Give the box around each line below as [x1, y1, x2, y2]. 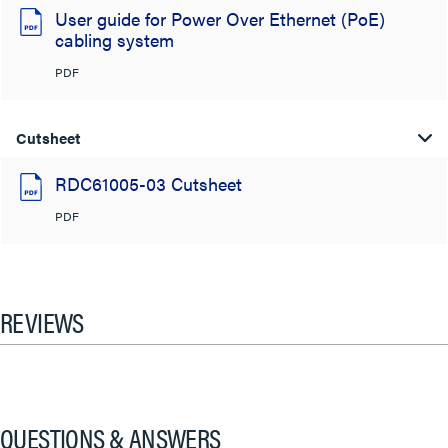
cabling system [55, 27, 174, 52]
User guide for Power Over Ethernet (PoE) [55, 6, 385, 31]
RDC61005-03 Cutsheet [55, 171, 242, 196]
